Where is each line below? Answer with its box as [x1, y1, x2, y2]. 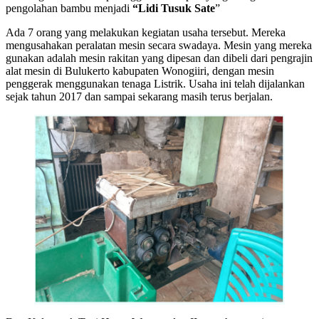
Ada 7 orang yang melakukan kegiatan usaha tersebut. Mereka [6, 26, 286, 39]
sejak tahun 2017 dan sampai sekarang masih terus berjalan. [6, 90, 276, 103]
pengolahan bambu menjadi [6, 2, 132, 15]
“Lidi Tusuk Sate [132, 2, 215, 15]
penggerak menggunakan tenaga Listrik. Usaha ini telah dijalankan [6, 78, 305, 90]
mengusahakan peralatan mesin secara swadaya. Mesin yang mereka [6, 39, 312, 52]
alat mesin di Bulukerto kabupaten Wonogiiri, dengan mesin [6, 65, 274, 78]
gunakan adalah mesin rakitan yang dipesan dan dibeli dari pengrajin [6, 52, 313, 65]
